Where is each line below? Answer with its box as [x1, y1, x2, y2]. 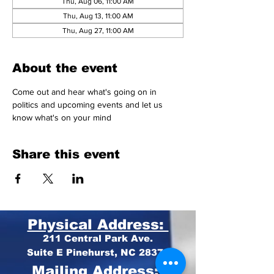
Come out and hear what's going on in [12, 87, 159, 97]
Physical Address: [27, 217, 169, 232]
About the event [12, 61, 117, 75]
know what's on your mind [12, 113, 114, 122]
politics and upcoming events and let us [12, 100, 165, 109]
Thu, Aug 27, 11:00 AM [62, 26, 134, 35]
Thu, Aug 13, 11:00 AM [62, 12, 133, 20]
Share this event [12, 147, 120, 161]
